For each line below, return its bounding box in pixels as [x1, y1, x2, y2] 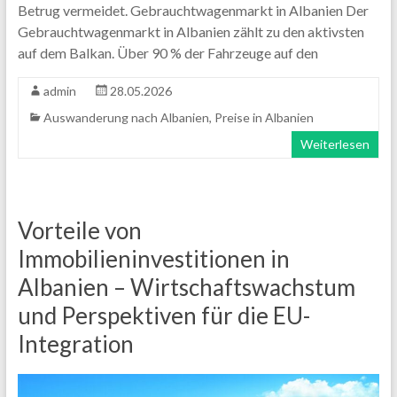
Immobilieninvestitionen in [17, 245, 290, 274]
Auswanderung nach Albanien [43, 110, 209, 126]
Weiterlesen [300, 136, 370, 152]
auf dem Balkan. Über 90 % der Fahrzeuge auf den [17, 44, 318, 62]
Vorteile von [17, 216, 142, 245]
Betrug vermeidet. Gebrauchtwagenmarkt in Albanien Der [17, 2, 369, 19]
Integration [17, 330, 134, 359]
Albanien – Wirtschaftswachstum [17, 273, 355, 302]
